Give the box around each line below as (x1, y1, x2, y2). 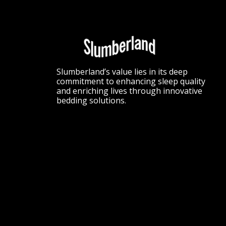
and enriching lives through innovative (56, 85, 202, 97)
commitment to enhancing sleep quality (56, 76, 205, 87)
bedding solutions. (56, 95, 126, 106)
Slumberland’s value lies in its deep (56, 66, 188, 78)
